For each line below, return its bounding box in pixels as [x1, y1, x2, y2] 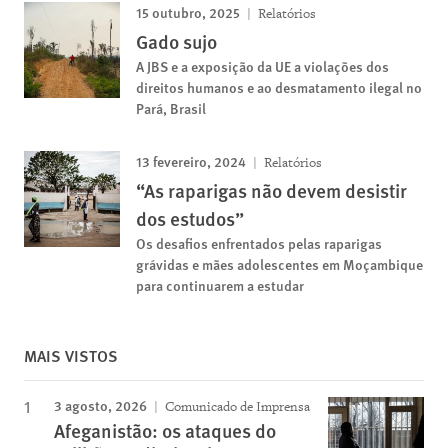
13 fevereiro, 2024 [136, 150, 246, 171]
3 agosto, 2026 [54, 394, 147, 415]
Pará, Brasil [136, 97, 206, 118]
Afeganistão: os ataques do [54, 416, 276, 444]
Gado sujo [136, 27, 217, 55]
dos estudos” [136, 204, 244, 232]
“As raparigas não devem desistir [136, 176, 407, 204]
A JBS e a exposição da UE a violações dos [136, 55, 389, 76]
